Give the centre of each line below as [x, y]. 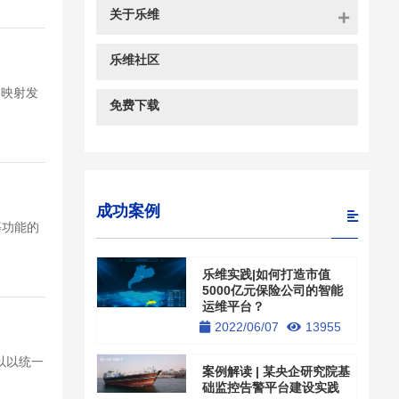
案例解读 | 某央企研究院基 [277, 372]
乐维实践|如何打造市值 [267, 275]
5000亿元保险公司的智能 [273, 291]
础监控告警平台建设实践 [271, 388]
